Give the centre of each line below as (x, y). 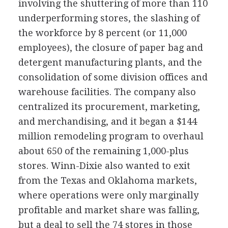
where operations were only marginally (108, 195)
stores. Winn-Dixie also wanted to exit (104, 165)
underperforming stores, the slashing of (109, 18)
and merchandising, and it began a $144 (107, 121)
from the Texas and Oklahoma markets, (107, 180)
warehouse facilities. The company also (107, 92)
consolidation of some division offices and (113, 77)
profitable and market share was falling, (109, 210)
